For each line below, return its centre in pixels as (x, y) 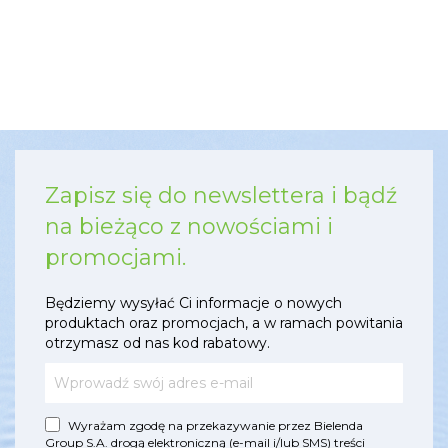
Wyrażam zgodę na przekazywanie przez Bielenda (216, 426)
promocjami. (115, 258)
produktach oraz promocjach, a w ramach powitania (224, 323)
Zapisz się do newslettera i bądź (221, 196)
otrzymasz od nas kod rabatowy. (157, 343)
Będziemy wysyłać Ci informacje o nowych (193, 303)
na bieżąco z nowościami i (189, 227)
